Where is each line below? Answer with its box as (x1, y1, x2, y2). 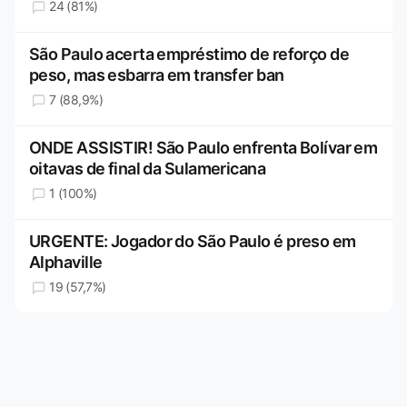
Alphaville (29, 253, 103, 273)
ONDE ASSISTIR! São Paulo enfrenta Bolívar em (29, 138, 378, 158)
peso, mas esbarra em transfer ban (29, 65, 284, 85)
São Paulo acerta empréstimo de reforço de (29, 45, 350, 65)
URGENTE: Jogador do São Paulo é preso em (29, 232, 356, 252)
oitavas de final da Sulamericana (29, 159, 266, 179)
